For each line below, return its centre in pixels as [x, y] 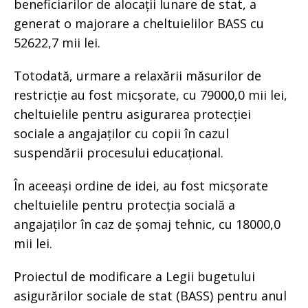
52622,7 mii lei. [60, 42]
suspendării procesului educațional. [119, 152]
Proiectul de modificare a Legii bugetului [134, 276]
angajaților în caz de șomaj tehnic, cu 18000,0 [147, 224]
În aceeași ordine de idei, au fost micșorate [141, 185]
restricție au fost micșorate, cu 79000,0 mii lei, [151, 95]
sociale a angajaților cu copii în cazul [121, 133]
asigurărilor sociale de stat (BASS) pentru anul [150, 295]
